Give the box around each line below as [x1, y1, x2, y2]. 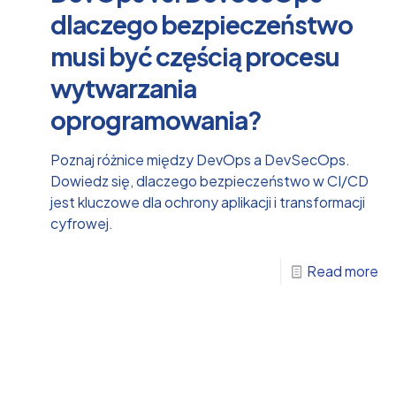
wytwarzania [49, 72, 196, 103]
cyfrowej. [49, 213, 113, 232]
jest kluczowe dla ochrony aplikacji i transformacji [49, 192, 365, 211]
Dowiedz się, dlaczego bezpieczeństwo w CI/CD [49, 171, 369, 190]
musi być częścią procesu [49, 40, 339, 72]
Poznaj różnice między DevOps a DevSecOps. [49, 149, 350, 169]
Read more [306, 261, 378, 280]
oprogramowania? [49, 103, 262, 135]
